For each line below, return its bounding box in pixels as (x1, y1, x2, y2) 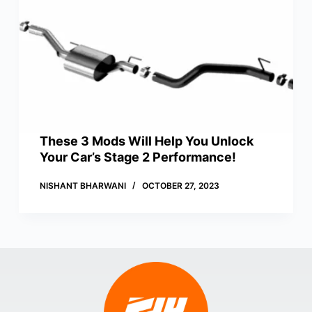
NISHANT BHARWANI (39, 180, 126, 192)
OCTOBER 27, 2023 (141, 180, 219, 192)
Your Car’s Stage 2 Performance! (39, 150, 236, 165)
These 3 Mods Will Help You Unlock (39, 134, 253, 149)
